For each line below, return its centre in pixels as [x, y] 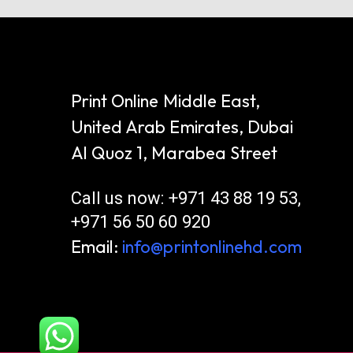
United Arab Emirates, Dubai [182, 127]
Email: [95, 247]
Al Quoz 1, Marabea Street [174, 153]
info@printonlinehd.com [212, 247]
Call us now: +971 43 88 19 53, [186, 199]
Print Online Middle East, [165, 101]
